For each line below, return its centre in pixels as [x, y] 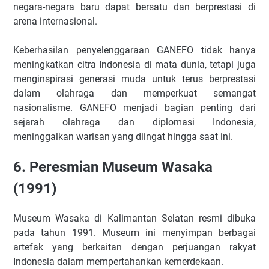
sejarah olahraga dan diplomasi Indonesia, [134, 122]
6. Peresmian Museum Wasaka [113, 167]
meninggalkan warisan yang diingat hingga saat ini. [123, 137]
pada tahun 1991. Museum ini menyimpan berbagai [134, 232]
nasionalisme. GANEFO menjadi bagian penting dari [134, 108]
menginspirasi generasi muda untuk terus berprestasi [134, 79]
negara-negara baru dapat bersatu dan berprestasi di [134, 7]
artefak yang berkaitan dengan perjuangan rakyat [134, 247]
